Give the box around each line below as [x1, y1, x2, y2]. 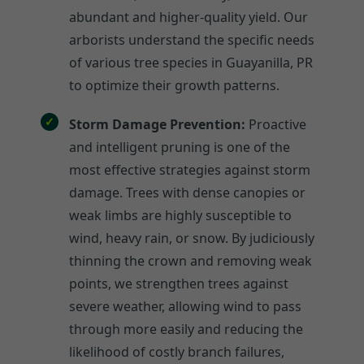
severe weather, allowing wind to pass [69, 297, 301, 315]
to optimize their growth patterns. [69, 76, 279, 94]
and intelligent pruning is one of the [69, 137, 290, 156]
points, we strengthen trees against [69, 274, 288, 292]
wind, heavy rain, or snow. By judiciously [69, 228, 314, 247]
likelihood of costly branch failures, [69, 342, 284, 361]
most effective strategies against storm [69, 160, 310, 179]
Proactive [245, 115, 306, 133]
